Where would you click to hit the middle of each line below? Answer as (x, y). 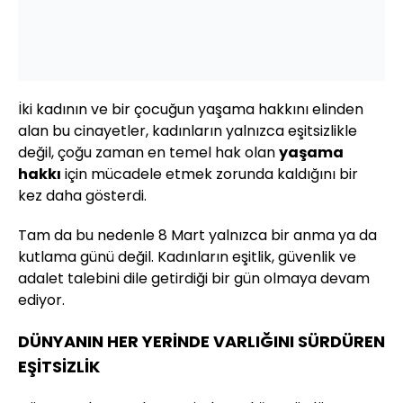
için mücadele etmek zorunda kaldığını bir (210, 175)
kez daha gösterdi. (82, 196)
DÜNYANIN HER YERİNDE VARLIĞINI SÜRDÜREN (201, 342)
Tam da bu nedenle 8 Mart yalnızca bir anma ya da (197, 236)
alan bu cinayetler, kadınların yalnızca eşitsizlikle (188, 131)
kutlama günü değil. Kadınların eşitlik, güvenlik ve (187, 257)
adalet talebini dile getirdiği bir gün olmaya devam (194, 279)
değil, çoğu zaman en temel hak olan (148, 153)
